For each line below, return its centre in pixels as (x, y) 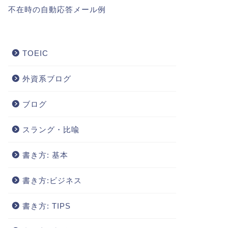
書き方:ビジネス (52, 180)
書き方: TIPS (46, 206)
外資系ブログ (47, 79)
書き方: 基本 (45, 155)
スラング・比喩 (51, 130)
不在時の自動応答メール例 (57, 9)
